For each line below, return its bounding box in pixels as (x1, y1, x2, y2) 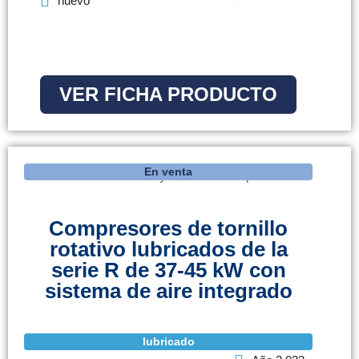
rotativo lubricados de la (49, 237, 288, 262)
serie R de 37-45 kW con (50, 258, 286, 283)
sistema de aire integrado (44, 279, 292, 304)
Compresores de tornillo (49, 216, 288, 241)
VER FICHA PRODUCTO (59, 83, 277, 106)
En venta (144, 165, 192, 179)
